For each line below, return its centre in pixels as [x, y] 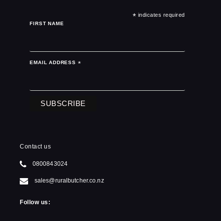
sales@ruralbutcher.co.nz [69, 180]
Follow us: [35, 202]
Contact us [36, 146]
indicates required [161, 15]
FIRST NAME [47, 24]
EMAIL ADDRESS [54, 63]
